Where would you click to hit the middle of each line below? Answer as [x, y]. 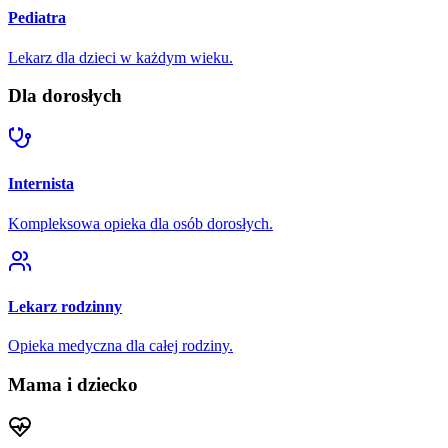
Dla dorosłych [65, 96]
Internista [41, 184]
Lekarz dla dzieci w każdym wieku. [120, 57]
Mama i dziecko [73, 384]
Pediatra [37, 18]
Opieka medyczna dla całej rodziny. [120, 346]
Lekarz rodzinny [65, 306]
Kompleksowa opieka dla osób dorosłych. [140, 223]
